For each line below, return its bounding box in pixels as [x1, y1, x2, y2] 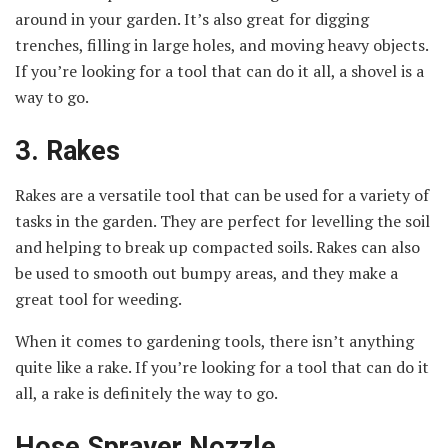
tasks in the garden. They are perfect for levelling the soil [15, 210, 430, 233]
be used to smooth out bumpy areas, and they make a [15, 262, 398, 285]
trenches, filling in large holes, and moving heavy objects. [15, 34, 428, 57]
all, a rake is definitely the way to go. [15, 382, 278, 405]
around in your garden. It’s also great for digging [15, 8, 369, 31]
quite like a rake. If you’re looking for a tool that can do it [15, 356, 429, 379]
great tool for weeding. [15, 288, 182, 311]
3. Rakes [15, 134, 120, 167]
